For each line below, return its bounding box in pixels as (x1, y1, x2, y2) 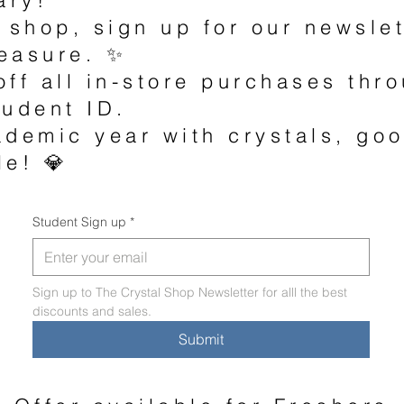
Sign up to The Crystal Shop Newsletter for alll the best (32, 283, 347, 300)
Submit (178, 329, 224, 348)
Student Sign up (32, 213, 126, 230)
